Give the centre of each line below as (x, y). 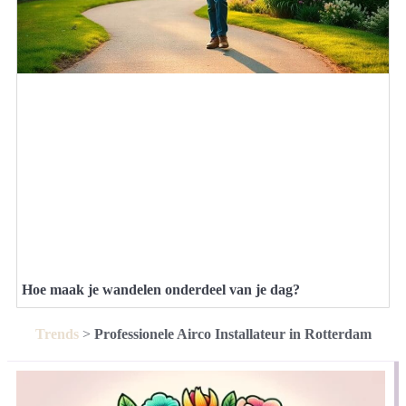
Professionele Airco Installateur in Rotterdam (232, 333)
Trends (57, 333)
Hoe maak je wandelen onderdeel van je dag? (161, 289)
